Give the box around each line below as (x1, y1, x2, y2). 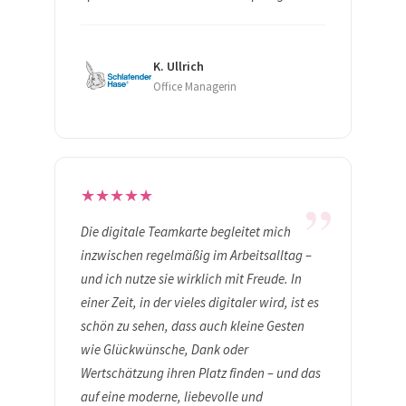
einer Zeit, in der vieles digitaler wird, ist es (81, 294, 319, 312)
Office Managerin (153, 79, 237, 95)
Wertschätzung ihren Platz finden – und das (81, 364, 321, 382)
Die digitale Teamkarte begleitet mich (81, 223, 291, 241)
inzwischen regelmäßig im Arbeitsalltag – (81, 246, 312, 265)
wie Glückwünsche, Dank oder (81, 341, 248, 359)
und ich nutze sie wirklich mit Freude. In (81, 270, 302, 288)
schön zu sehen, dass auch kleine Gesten (81, 317, 304, 335)
